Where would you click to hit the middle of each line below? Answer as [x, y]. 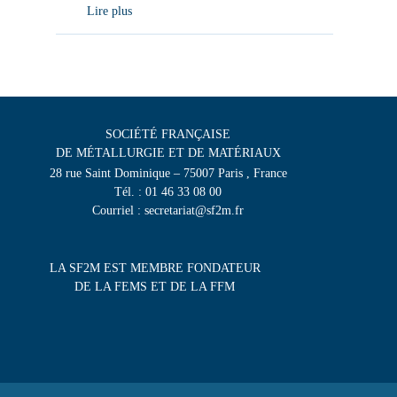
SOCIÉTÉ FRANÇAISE [168, 135]
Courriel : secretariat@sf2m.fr [168, 211]
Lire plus [109, 12]
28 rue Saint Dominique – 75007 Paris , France [168, 174]
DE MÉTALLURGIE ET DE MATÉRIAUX [168, 153]
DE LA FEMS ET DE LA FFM [155, 286]
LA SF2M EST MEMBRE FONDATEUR [155, 268]
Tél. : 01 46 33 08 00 [168, 192]
